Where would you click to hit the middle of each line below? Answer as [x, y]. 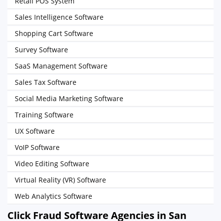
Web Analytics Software [54, 196]
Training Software [44, 115]
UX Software [35, 131]
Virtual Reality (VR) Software [60, 180]
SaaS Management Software [61, 66]
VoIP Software [37, 147]
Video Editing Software [52, 164]
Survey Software [41, 50]
